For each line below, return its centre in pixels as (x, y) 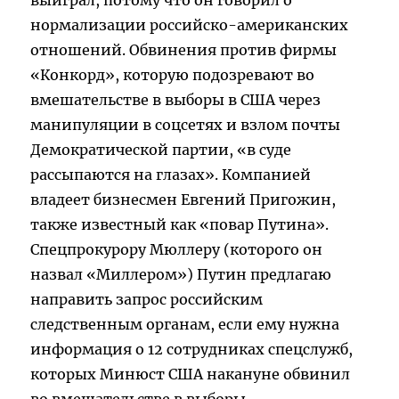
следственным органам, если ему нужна (185, 325)
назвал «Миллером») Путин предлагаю (181, 275)
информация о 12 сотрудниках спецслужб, (192, 350)
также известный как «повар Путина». (180, 225)
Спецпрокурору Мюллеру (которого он (177, 250)
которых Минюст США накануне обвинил (191, 375)
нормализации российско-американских (190, 25)
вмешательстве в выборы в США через (176, 100)
